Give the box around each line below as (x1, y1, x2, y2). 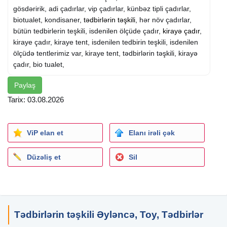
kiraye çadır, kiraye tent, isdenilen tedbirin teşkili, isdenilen (13, 38, 198, 47)
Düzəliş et (27, 153, 61, 162)
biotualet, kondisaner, (13, 16, 84, 24)
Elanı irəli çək (128, 129, 175, 137)
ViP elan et (27, 129, 63, 137)
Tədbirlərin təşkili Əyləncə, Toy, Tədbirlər (14, 209, 203, 220)
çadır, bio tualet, (13, 60, 64, 69)
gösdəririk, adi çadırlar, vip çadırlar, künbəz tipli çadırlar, (13, 5, 191, 13)
